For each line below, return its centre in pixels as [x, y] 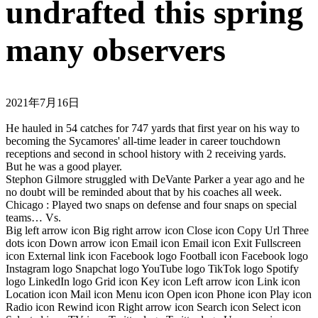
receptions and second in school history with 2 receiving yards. [146, 153]
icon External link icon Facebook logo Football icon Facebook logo [157, 256]
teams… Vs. [33, 217]
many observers [116, 50]
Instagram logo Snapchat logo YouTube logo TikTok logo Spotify [152, 268]
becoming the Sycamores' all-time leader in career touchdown [143, 141]
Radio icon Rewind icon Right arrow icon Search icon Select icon [153, 307]
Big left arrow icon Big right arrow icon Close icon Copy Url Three [157, 230]
